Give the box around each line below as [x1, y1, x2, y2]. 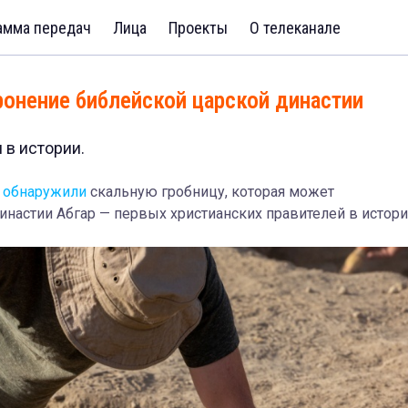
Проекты [168, 17, 228, 37]
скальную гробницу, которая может [87, 183, 334, 200]
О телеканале [250, 17, 341, 37]
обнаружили [3, 183, 87, 200]
